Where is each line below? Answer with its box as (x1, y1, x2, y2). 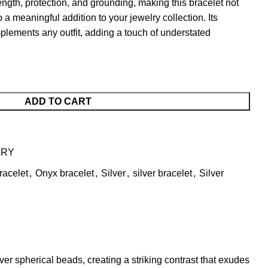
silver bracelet (133, 168, 192, 178)
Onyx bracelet (35, 168, 94, 178)
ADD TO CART (25, 96, 92, 106)
